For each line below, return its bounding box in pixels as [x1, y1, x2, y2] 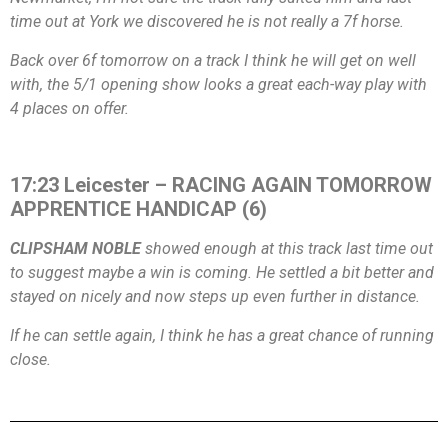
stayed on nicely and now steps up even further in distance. [10, 287, 420, 307]
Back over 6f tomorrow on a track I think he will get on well [10, 50, 416, 70]
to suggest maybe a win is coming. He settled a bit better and [10, 263, 434, 283]
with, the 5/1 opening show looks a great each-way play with [10, 74, 427, 94]
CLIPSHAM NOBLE [10, 239, 141, 259]
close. [10, 349, 51, 369]
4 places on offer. [10, 98, 129, 118]
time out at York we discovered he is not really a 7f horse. [10, 12, 404, 32]
